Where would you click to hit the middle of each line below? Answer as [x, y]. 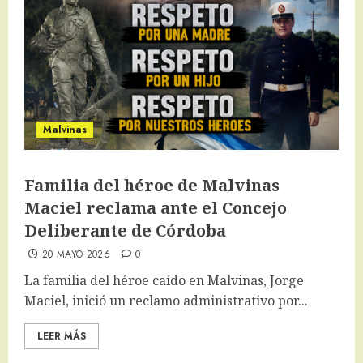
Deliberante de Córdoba [125, 231]
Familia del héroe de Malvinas [152, 186]
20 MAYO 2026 [76, 255]
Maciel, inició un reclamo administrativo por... [166, 301]
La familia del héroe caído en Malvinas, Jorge [164, 281]
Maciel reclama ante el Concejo [156, 208]
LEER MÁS [62, 337]
